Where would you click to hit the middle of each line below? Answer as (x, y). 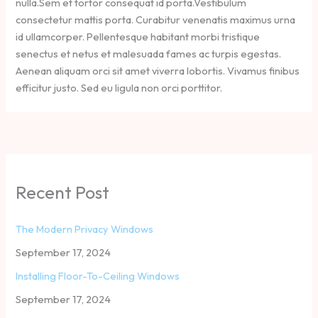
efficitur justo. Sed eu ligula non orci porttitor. (119, 88)
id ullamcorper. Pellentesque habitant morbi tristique (138, 37)
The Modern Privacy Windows (85, 229)
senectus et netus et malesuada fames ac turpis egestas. (149, 54)
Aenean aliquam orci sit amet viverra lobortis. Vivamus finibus (158, 71)
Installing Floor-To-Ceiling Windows (98, 276)
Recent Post (63, 192)
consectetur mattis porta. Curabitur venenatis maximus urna (156, 20)
